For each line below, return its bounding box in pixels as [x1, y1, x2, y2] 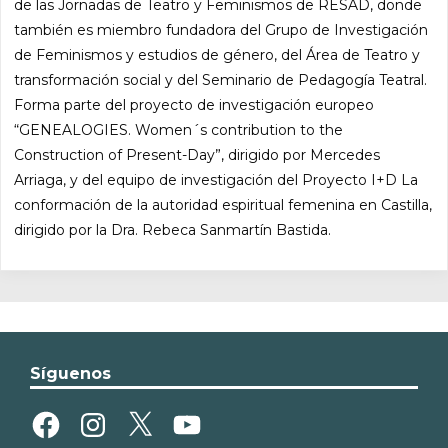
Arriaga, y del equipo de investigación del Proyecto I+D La [14, 170, 419, 189]
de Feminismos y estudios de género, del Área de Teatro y [14, 45, 421, 64]
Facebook [29, 405, 97, 422]
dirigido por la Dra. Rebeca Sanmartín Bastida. [14, 220, 332, 239]
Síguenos [30, 363, 111, 383]
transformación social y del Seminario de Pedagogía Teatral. [14, 70, 428, 89]
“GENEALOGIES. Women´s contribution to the [14, 120, 344, 139]
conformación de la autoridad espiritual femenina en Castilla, [14, 195, 433, 214]
